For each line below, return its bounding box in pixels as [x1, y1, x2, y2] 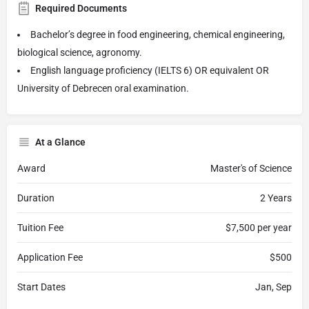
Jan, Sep [255, 281, 292, 292]
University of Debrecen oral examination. [17, 82, 189, 94]
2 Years [260, 192, 292, 203]
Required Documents [35, 2, 127, 14]
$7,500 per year [226, 221, 292, 233]
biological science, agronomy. [17, 46, 142, 58]
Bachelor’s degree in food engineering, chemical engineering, [30, 28, 285, 40]
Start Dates [17, 281, 66, 292]
